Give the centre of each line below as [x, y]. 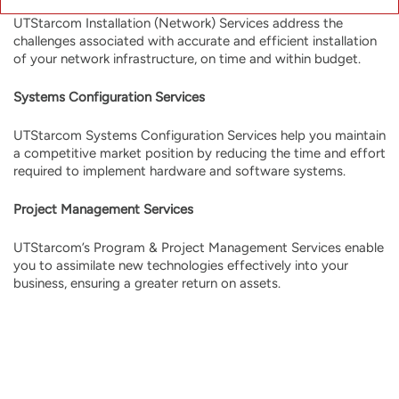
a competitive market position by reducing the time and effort [199, 153]
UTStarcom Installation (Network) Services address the [178, 23]
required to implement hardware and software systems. [179, 171]
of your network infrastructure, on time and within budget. [187, 58]
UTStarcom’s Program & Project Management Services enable [199, 247]
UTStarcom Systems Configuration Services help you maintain [199, 135]
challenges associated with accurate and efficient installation [195, 41]
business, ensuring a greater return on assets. [147, 283]
